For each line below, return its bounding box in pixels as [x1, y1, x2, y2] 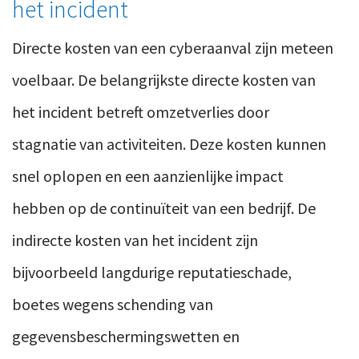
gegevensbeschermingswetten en [12, 326, 240, 347]
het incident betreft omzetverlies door [12, 102, 269, 123]
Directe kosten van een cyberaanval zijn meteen [12, 38, 333, 58]
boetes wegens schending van [12, 294, 213, 315]
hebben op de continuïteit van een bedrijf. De [12, 198, 316, 219]
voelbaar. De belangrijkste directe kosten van [12, 70, 316, 91]
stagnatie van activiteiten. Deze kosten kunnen [12, 134, 326, 155]
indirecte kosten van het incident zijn [12, 230, 258, 251]
